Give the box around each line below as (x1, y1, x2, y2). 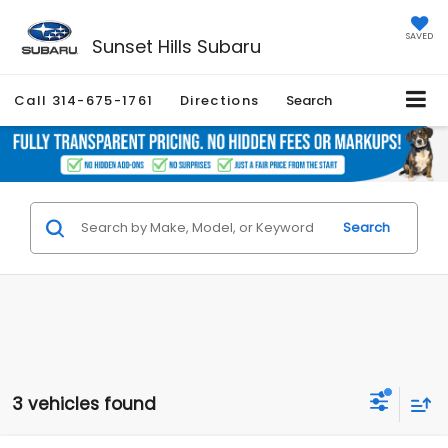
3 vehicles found (12, 391, 156, 416)
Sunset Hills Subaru (91, 33, 261, 59)
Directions (180, 91, 260, 111)
